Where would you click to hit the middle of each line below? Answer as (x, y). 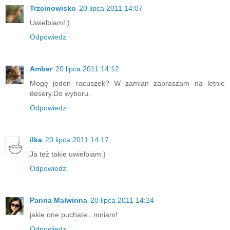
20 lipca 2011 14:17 (77, 139)
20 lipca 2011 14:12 (87, 69)
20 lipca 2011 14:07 (111, 8)
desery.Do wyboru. (60, 93)
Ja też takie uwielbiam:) (68, 154)
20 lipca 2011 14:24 (122, 200)
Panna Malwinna (59, 200)
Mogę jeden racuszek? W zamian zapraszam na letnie (127, 83)
